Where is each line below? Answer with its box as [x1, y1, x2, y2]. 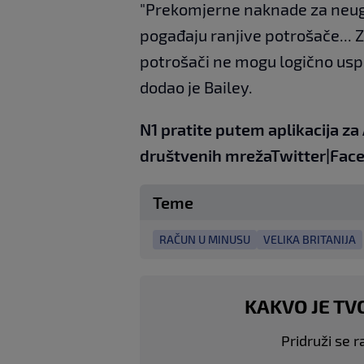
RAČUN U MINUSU [159, 232, 250, 246]
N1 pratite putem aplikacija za [140, 119, 362, 139]
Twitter [271, 145, 326, 165]
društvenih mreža [140, 145, 271, 165]
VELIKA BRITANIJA [263, 232, 356, 246]
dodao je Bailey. [140, 76, 253, 97]
